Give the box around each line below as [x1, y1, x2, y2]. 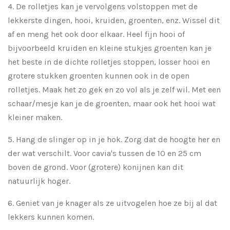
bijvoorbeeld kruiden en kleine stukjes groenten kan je [8, 43, 212, 53]
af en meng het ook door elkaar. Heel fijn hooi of [8, 29, 185, 40]
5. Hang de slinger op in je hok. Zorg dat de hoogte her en [8, 135, 220, 145]
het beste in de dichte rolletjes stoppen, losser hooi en [8, 57, 210, 67]
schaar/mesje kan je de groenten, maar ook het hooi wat [8, 99, 216, 109]
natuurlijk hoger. [8, 176, 72, 186]
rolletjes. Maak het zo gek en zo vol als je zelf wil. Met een [8, 85, 221, 95]
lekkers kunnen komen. [8, 212, 96, 222]
